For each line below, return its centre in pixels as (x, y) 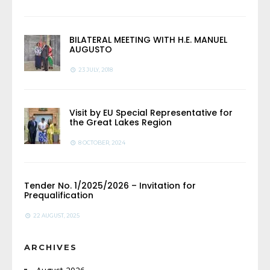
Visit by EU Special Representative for (151, 112)
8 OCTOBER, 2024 (101, 142)
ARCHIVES (51, 247)
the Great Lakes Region (121, 122)
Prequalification (59, 195)
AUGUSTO (91, 49)
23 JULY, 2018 (95, 69)
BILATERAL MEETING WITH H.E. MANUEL (148, 39)
